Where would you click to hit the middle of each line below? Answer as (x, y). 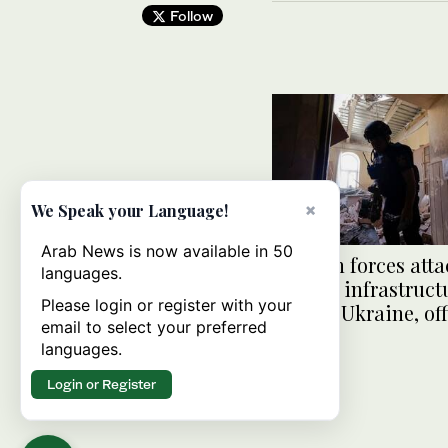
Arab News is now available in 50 (167, 251)
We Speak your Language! (129, 210)
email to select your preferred (154, 327)
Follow (189, 16)
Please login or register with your (166, 305)
